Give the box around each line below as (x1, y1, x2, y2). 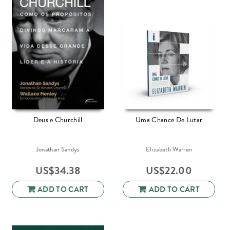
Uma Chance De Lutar (136, 114, 203, 125)
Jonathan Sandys (35, 144, 80, 155)
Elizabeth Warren (146, 144, 193, 155)
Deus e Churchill (33, 114, 83, 125)
